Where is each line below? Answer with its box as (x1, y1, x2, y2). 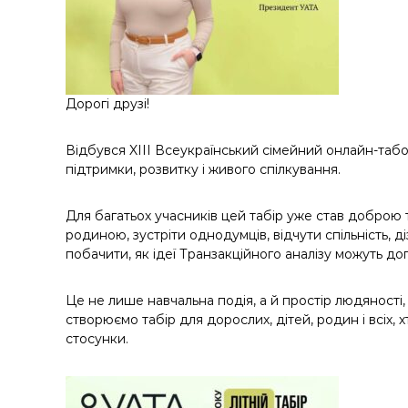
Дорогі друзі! (66, 96, 149, 112)
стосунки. (66, 331, 128, 347)
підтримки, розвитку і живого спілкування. (66, 161, 341, 178)
